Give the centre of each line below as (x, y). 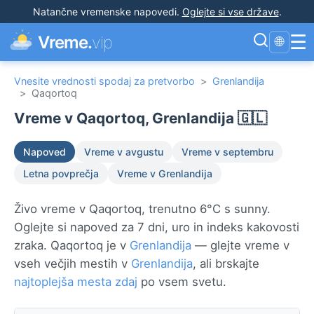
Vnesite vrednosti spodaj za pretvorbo (104, 81)
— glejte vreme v (240, 245)
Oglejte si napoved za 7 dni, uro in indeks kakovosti (157, 227)
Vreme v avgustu (124, 152)
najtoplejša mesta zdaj (76, 282)
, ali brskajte (226, 264)
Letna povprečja (61, 173)
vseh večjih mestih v (73, 264)
